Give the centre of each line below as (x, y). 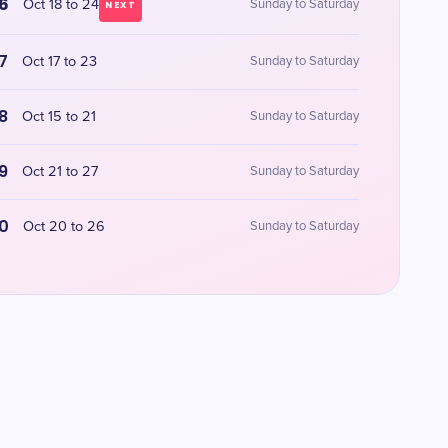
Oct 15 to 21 (59, 117)
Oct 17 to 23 (60, 62)
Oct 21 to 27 (60, 172)
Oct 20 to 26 (64, 227)
